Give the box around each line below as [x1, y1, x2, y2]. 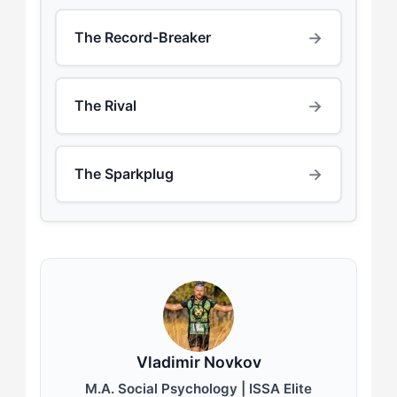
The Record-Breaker [74, 28, 211, 47]
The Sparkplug [74, 165, 174, 183]
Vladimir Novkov [136, 352, 261, 371]
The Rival [74, 97, 136, 115]
